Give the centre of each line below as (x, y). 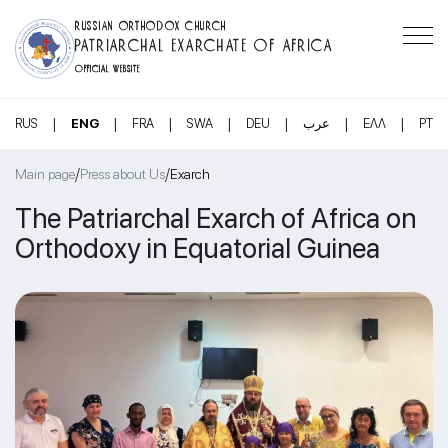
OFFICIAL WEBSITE (108, 67)
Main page (45, 174)
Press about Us (122, 174)
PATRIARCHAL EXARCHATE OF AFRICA (204, 42)
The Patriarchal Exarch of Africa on (215, 217)
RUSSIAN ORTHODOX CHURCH (151, 24)
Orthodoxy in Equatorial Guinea (197, 247)
